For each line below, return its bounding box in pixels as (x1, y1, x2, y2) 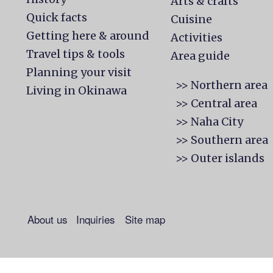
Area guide (171, 49, 230, 63)
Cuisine (171, 12, 213, 26)
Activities (171, 30, 223, 44)
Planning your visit (26, 65, 132, 79)
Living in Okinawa (26, 83, 127, 97)
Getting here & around (26, 29, 149, 43)
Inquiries (76, 211, 115, 227)
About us (27, 211, 68, 227)
